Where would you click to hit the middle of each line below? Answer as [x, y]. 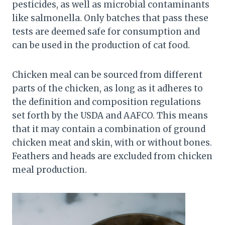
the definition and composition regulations [106, 102]
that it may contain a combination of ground [109, 129]
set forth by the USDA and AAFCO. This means [110, 115]
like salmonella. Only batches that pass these [110, 18]
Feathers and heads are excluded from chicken [112, 156]
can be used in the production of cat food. [101, 45]
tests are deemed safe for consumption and [106, 31]
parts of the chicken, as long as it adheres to [107, 88]
